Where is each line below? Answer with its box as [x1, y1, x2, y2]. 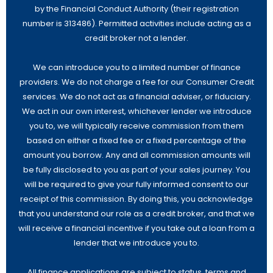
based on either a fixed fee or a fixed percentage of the [27, 135, 246, 146]
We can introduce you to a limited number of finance [32, 62, 241, 73]
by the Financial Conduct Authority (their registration [34, 3, 239, 15]
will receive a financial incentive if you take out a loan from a [18, 222, 255, 234]
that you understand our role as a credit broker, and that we [18, 208, 255, 219]
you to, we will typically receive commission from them [29, 120, 244, 132]
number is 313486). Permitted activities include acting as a [22, 18, 251, 29]
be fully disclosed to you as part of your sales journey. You [23, 164, 250, 175]
